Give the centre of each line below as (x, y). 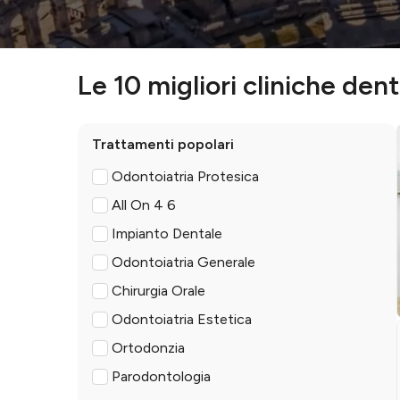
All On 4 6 (144, 205)
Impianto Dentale (167, 233)
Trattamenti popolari (163, 144)
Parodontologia (161, 376)
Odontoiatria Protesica (185, 176)
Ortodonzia (148, 348)
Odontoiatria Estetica (182, 319)
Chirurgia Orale (158, 291)
